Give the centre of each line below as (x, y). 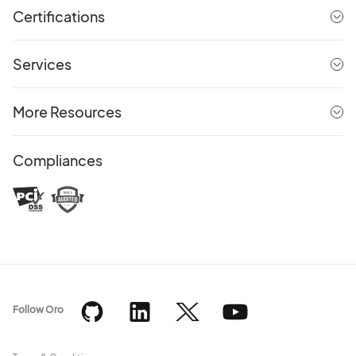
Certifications (59, 16)
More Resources (67, 111)
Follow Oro (38, 310)
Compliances (58, 160)
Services (42, 64)
